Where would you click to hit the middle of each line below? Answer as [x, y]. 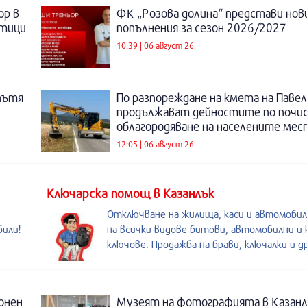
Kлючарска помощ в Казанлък [131, 193]
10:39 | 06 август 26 [155, 45]
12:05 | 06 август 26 [155, 144]
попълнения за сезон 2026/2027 [201, 28]
